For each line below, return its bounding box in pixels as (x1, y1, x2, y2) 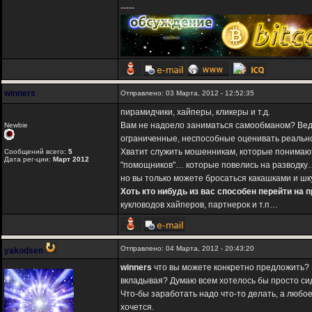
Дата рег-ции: (4, 155, 53, 164)
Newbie (4, 121, 28, 130)
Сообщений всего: (4, 148, 68, 156)
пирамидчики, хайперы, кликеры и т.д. (120, 107, 270, 118)
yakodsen (4, 246, 43, 256)
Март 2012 (53, 155, 89, 164)
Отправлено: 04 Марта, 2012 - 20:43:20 (120, 244, 254, 253)
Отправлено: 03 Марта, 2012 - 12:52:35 (120, 89, 254, 97)
